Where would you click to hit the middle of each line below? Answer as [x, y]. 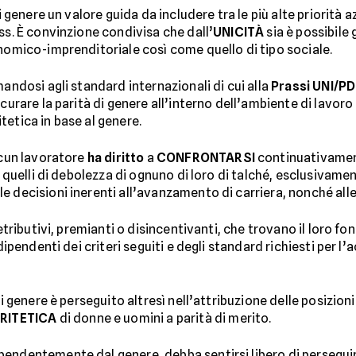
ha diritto [116, 158]
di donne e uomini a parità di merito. [164, 318]
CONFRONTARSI [205, 158]
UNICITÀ [239, 32]
